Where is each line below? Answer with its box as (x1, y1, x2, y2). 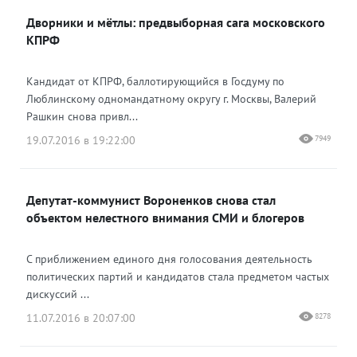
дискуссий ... (26, 287, 89, 301)
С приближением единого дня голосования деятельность (26, 252, 312, 266)
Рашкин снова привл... (26, 109, 138, 124)
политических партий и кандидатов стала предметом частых (26, 269, 329, 284)
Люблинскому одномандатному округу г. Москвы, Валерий (26, 92, 316, 106)
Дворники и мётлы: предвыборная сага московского (26, 14, 325, 30)
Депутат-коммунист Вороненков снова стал (26, 192, 276, 208)
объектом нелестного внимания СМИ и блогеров (26, 210, 304, 226)
